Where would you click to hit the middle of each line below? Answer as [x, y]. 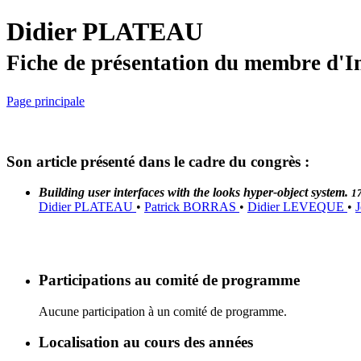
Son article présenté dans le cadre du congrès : [158, 161]
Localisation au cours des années [146, 342]
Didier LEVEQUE [297, 207]
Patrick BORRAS [192, 207]
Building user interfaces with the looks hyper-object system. [195, 193]
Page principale [46, 101]
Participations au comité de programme [169, 280]
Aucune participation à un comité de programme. [163, 311]
